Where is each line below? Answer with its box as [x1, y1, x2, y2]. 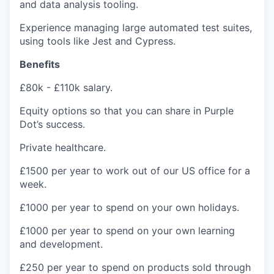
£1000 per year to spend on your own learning [20, 224, 235, 237]
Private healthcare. [20, 141, 106, 154]
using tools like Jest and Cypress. [20, 35, 176, 48]
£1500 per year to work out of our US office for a [20, 165, 250, 177]
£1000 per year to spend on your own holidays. [20, 201, 239, 214]
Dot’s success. [20, 118, 85, 131]
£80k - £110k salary [20, 81, 110, 94]
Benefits [20, 58, 60, 71]
